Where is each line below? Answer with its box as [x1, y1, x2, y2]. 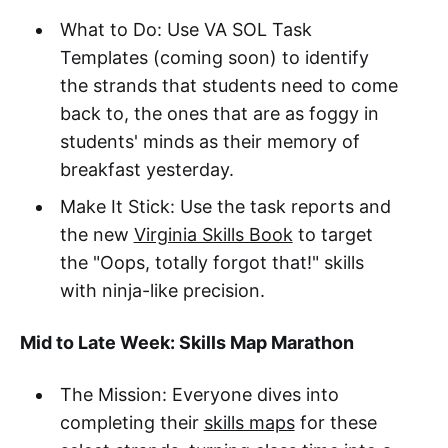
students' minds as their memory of [59, 131, 360, 153]
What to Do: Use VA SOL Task [59, 19, 312, 41]
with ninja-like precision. [59, 280, 265, 302]
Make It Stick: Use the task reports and [59, 196, 391, 218]
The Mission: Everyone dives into [59, 384, 339, 406]
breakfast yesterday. [59, 159, 234, 181]
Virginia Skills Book [133, 224, 293, 246]
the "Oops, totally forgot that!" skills [59, 252, 364, 274]
